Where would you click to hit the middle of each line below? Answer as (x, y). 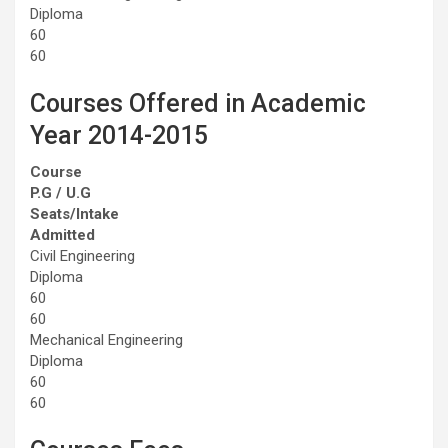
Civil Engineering (82, 255)
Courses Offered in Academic (198, 103)
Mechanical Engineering (106, 339)
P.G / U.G (60, 192)
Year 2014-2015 (119, 135)
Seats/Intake (74, 213)
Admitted (62, 234)
